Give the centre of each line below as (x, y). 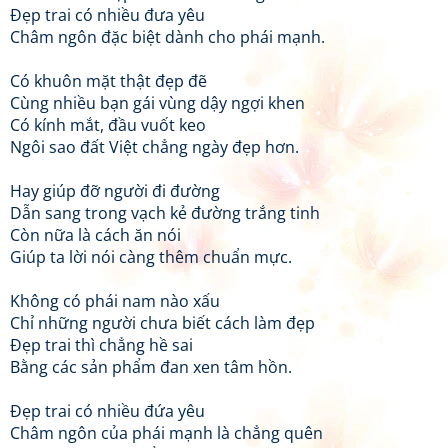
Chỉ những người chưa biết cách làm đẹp (162, 323)
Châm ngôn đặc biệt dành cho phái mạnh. (167, 37)
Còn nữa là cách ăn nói (95, 235)
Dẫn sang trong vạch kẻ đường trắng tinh (165, 213)
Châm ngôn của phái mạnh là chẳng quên (166, 433)
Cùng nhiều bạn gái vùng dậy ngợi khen (157, 103)
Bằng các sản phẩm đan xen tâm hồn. (151, 367)
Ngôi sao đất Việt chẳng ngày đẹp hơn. (154, 147)
